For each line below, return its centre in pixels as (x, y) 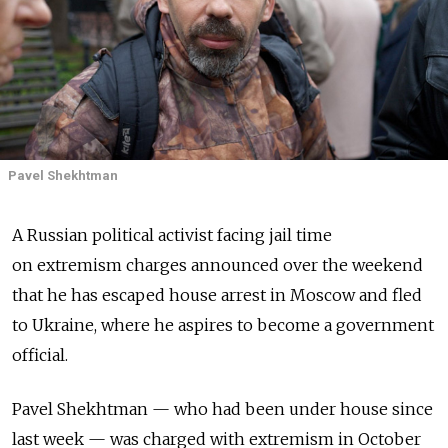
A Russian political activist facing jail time (172, 235)
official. (40, 355)
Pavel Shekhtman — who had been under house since (222, 409)
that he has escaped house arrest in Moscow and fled (217, 295)
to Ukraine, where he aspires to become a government (223, 325)
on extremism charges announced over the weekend (217, 265)
